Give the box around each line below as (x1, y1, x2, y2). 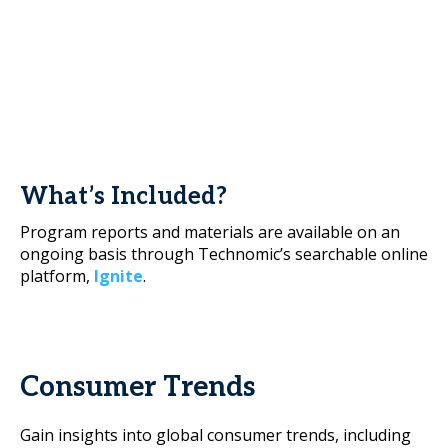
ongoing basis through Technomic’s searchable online (20, 243, 428, 265)
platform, (20, 265, 94, 287)
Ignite (94, 265, 143, 287)
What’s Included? (20, 182, 227, 211)
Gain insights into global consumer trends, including (20, 424, 411, 446)
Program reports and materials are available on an (20, 221, 400, 243)
